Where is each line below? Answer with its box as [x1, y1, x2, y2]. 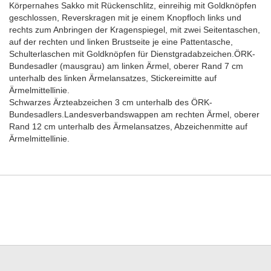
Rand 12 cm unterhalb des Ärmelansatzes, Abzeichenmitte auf [9, 122, 247, 131]
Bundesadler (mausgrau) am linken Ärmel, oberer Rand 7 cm [9, 61, 243, 71]
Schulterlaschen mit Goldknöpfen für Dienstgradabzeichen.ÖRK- [9, 49, 255, 59]
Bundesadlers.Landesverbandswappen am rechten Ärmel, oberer [9, 109, 260, 119]
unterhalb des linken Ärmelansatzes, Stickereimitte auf [9, 73, 217, 83]
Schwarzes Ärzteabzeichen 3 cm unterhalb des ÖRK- [9, 97, 212, 107]
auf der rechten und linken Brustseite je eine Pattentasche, [9, 37, 233, 47]
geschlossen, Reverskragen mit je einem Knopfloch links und [9, 13, 241, 22]
